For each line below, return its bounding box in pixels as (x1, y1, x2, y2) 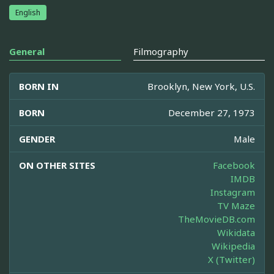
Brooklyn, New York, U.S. (147, 80, 255, 92)
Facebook (213, 158, 255, 171)
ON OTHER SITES (19, 158, 95, 171)
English (15, 7, 40, 18)
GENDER (19, 132, 55, 145)
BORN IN (19, 80, 59, 92)
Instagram (210, 185, 255, 198)
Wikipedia (212, 239, 255, 252)
